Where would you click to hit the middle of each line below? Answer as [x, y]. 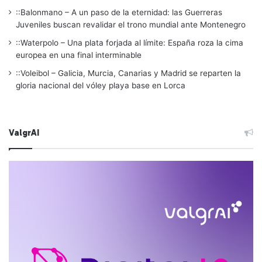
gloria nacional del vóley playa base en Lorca [101, 86]
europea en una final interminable [79, 55]
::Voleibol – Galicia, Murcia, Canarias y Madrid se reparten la [128, 73]
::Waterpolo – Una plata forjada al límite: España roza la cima [130, 43]
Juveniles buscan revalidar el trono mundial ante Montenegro [131, 25]
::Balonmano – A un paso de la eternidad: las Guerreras [119, 13]
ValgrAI [24, 133]
